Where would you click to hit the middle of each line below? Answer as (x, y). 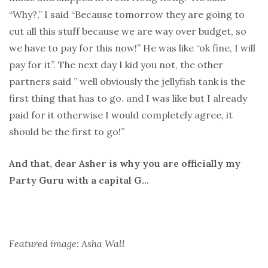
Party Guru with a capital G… (79, 180)
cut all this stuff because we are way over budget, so (128, 31)
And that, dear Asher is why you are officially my (125, 164)
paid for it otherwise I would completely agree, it (121, 115)
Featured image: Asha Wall (67, 244)
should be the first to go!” (67, 132)
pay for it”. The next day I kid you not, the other (116, 65)
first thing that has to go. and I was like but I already (128, 98)
